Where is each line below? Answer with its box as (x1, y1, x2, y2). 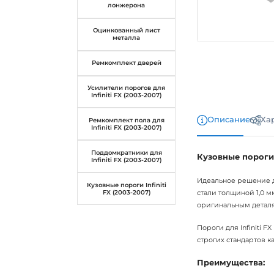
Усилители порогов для (87, 84, 165, 92)
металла (113, 34, 140, 42)
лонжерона (108, 2, 145, 9)
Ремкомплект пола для (88, 116, 165, 124)
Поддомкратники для (91, 149, 162, 156)
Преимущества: (197, 257, 265, 267)
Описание (207, 115, 250, 125)
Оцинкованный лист (92, 27, 160, 34)
